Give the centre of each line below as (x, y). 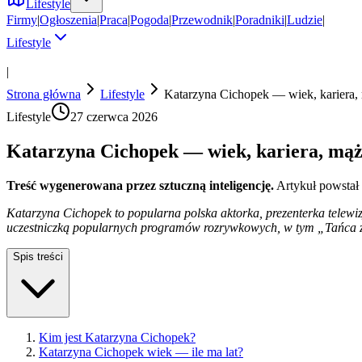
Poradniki (260, 20)
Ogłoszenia (68, 20)
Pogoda (149, 20)
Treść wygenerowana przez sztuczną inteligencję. (140, 185)
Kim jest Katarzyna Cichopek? (117, 337)
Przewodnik (202, 20)
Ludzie (305, 20)
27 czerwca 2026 (114, 117)
